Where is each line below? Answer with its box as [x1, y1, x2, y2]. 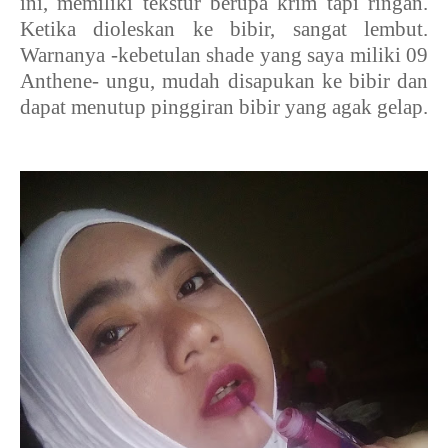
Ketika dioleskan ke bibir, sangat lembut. [20, 16, 428, 41]
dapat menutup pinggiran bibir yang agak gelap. [20, 94, 428, 119]
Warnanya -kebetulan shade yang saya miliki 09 [20, 42, 428, 67]
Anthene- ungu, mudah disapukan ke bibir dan [20, 68, 428, 93]
